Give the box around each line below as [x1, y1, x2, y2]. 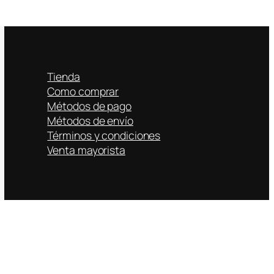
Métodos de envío [47, 113, 133, 128]
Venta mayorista [47, 142, 125, 157]
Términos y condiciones [47, 127, 161, 143]
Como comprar [47, 83, 119, 98]
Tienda [47, 68, 80, 84]
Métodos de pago [47, 98, 131, 113]
